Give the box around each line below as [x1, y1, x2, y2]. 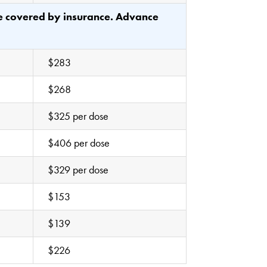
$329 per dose [48, 162, 109, 176]
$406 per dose [48, 135, 110, 150]
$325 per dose [48, 108, 109, 123]
